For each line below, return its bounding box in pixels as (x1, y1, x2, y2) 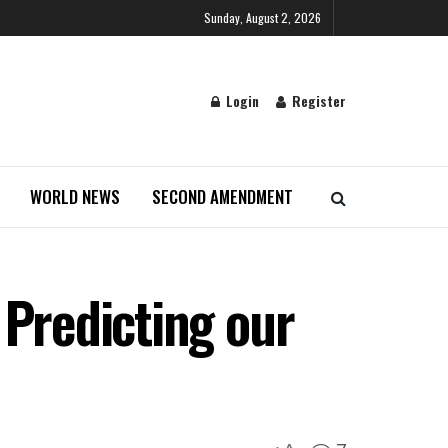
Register (288, 90, 346, 111)
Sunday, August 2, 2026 (204, 9, 321, 26)
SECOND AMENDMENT (151, 184, 293, 209)
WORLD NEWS (29, 184, 120, 209)
